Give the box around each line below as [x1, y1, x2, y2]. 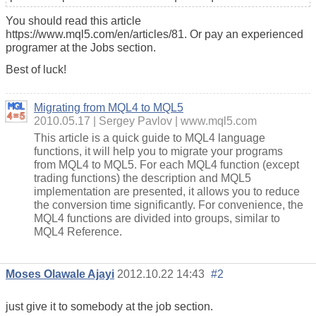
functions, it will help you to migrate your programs [34, 145, 283, 158]
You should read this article [6, 15, 141, 28]
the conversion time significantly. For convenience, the [34, 199, 303, 212]
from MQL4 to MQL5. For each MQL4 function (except [34, 159, 299, 171]
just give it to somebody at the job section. [6, 300, 213, 312]
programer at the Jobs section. [6, 42, 156, 54]
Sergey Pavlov [99, 115, 172, 128]
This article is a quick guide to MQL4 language [34, 132, 265, 145]
